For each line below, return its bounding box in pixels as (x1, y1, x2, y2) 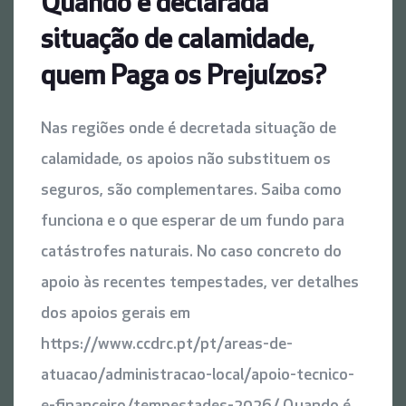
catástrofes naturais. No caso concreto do (41, 244, 342, 262)
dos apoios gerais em (41, 305, 190, 324)
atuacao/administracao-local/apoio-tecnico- (41, 367, 354, 385)
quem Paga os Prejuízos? (41, 63, 326, 92)
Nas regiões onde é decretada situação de (41, 121, 336, 139)
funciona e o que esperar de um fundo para (41, 213, 344, 231)
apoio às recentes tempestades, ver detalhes (41, 275, 359, 293)
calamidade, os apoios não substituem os (41, 151, 331, 169)
